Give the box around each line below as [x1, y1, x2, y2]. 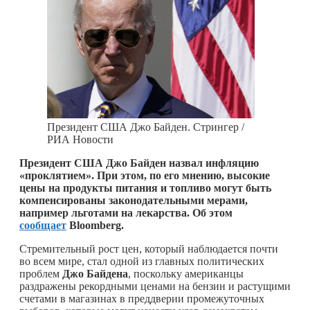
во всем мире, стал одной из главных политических [19, 255, 264, 267]
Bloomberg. [66, 219, 127, 231]
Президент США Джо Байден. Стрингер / [47, 120, 244, 133]
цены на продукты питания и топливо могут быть [19, 181, 271, 194]
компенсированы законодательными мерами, [19, 194, 248, 206]
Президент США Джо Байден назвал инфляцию [19, 156, 259, 169]
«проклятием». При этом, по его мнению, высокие [19, 169, 270, 181]
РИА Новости [47, 133, 113, 145]
